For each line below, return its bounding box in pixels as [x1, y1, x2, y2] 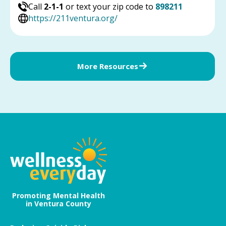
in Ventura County [26, 199, 91, 209]
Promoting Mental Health [12, 191, 105, 201]
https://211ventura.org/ [28, 12, 118, 24]
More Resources [77, 61, 139, 71]
